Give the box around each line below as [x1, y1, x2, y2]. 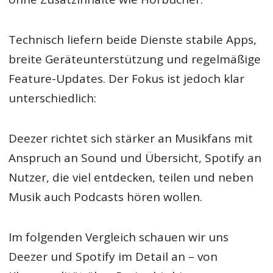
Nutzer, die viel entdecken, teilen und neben [9, 169, 254, 185]
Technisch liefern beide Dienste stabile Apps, [9, 31, 257, 48]
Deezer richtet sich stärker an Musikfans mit [9, 130, 253, 146]
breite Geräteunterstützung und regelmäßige [9, 51, 261, 67]
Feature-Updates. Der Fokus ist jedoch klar [9, 70, 245, 87]
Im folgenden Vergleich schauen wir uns [9, 229, 229, 246]
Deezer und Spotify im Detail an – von [9, 249, 218, 265]
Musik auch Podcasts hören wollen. [9, 188, 203, 205]
